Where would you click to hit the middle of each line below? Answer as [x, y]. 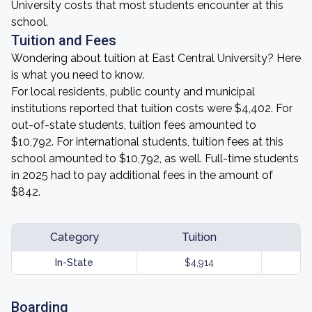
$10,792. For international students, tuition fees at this [147, 142]
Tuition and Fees [64, 40]
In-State [74, 263]
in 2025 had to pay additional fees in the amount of [142, 175]
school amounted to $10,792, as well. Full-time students [155, 158]
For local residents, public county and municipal [133, 92]
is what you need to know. [78, 75]
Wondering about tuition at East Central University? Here [156, 58]
